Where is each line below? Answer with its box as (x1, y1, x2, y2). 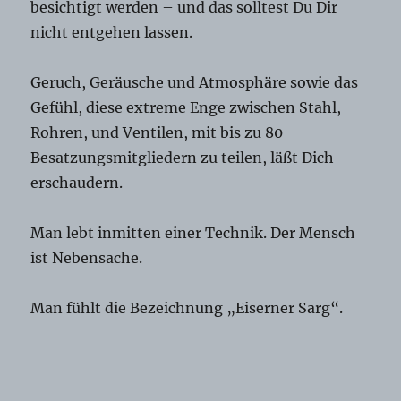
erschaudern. (30, 174, 124, 192)
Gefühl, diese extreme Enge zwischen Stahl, (30, 98, 342, 117)
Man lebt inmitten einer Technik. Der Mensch (30, 224, 356, 243)
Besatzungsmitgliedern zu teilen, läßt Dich (30, 149, 335, 167)
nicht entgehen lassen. (30, 23, 193, 42)
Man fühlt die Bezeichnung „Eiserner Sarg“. (30, 299, 344, 318)
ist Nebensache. (30, 249, 143, 268)
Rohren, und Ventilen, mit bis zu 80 (30, 124, 284, 142)
